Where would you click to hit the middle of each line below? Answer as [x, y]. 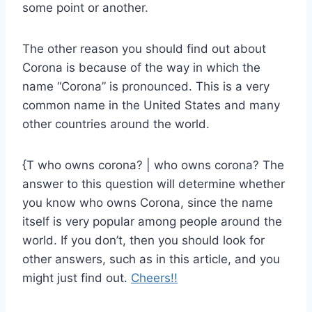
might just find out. [77, 278]
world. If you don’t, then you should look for [143, 240]
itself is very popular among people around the [152, 221]
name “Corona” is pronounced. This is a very [146, 86]
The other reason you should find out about [144, 48]
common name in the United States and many [151, 105]
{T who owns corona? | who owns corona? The [153, 165]
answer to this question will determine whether [154, 184]
